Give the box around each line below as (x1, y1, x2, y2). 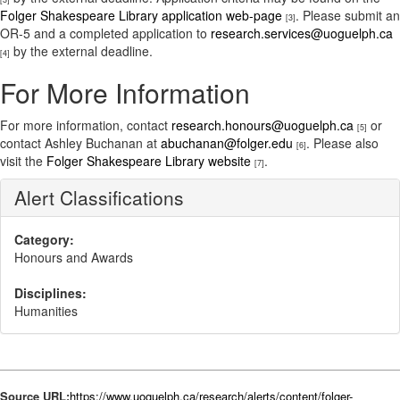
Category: (14, 230, 74, 248)
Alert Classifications (14, 184, 184, 211)
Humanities (14, 302, 78, 320)
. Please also (306, 134, 379, 152)
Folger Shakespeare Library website (46, 152, 251, 170)
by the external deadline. (10, 42, 156, 60)
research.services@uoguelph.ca (211, 24, 393, 42)
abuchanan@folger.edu (161, 134, 293, 152)
